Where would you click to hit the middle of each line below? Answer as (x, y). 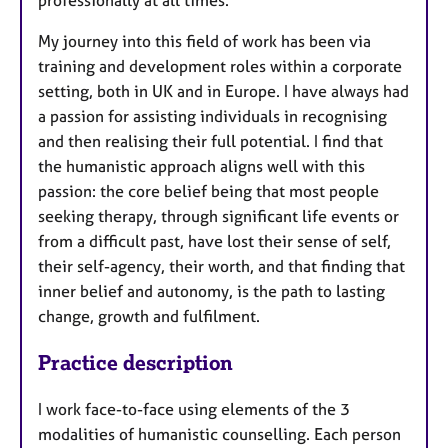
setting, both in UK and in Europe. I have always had (223, 90)
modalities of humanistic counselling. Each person (219, 434)
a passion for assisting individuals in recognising (212, 115)
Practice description (135, 363)
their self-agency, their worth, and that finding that (221, 265)
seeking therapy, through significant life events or (218, 215)
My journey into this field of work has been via (204, 40)
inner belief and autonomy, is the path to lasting (211, 290)
